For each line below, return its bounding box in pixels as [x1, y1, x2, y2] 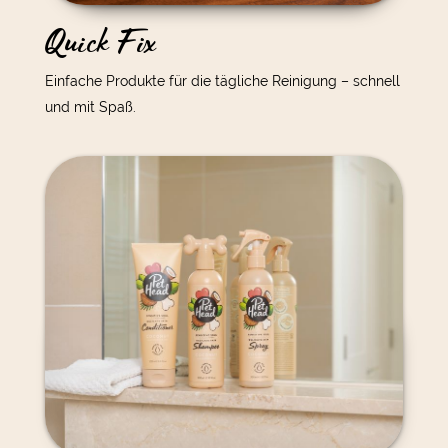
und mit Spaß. [44, 98, 136, 115]
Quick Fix [44, 18, 156, 68]
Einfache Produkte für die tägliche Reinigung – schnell [44, 72, 400, 89]
